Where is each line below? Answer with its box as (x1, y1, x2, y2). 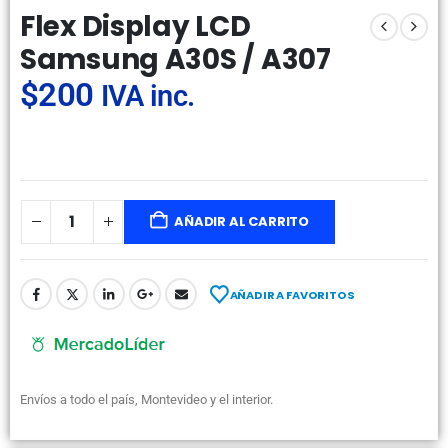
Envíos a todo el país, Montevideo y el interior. (20, 392, 273, 408)
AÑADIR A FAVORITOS (229, 287, 355, 303)
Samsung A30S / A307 (20, 40, 331, 80)
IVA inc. (100, 79, 195, 114)
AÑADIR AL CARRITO (174, 211, 309, 231)
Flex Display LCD (20, 7, 251, 47)
